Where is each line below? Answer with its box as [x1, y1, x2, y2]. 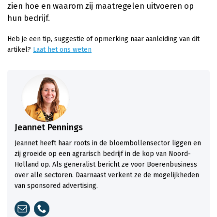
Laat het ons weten [33, 46, 92, 54]
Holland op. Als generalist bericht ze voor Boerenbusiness [15, 160, 197, 169]
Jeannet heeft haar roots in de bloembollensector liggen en [15, 139, 201, 147]
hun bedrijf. [7, 13, 50, 23]
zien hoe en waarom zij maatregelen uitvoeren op [7, 1, 194, 11]
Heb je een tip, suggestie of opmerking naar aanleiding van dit [7, 35, 200, 44]
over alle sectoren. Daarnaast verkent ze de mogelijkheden [15, 171, 199, 179]
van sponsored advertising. [15, 182, 98, 190]
